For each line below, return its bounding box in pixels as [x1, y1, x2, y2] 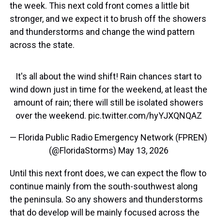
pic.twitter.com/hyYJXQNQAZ [88, 110, 202, 121]
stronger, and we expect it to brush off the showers [10, 14, 206, 24]
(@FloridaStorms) [48, 145, 118, 156]
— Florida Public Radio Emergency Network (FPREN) [10, 132, 207, 143]
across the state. [10, 40, 75, 50]
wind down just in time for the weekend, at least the [10, 84, 207, 95]
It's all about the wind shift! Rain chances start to [15, 71, 201, 82]
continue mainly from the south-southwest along [10, 181, 198, 192]
